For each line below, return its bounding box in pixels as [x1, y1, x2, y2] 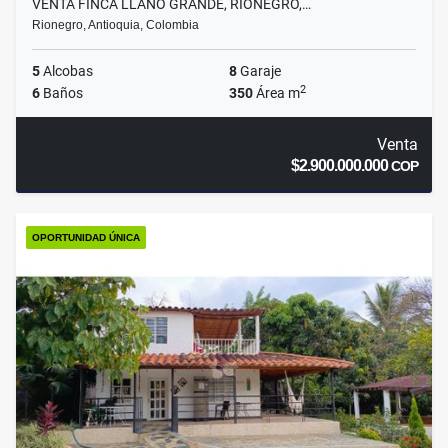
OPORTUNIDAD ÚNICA [32, 232, 140, 244]
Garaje [237, 63, 281, 80]
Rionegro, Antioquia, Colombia [32, 18, 199, 33]
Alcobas [40, 63, 93, 80]
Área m [253, 85, 300, 102]
